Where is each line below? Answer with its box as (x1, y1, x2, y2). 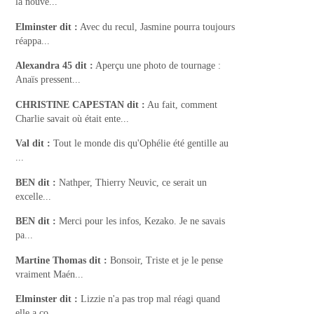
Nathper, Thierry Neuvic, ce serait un (59, 177, 207, 188)
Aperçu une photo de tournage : (95, 60, 221, 71)
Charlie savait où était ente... (15, 113, 130, 124)
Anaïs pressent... (15, 74, 81, 86)
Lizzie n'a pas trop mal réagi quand (81, 294, 221, 305)
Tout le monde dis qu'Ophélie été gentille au (53, 138, 229, 149)
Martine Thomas (15, 254, 87, 266)
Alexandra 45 (15, 60, 73, 71)
